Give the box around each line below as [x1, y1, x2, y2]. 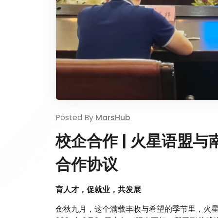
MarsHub [95, 111, 130, 123]
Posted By [55, 111, 95, 123]
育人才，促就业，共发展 [55, 183, 141, 195]
